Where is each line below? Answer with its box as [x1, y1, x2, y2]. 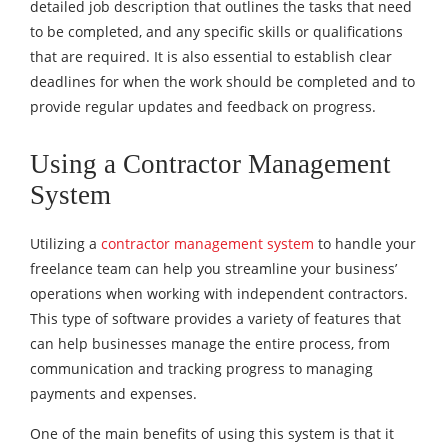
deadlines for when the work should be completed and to [30, 71, 415, 91]
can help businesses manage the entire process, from [30, 333, 390, 353]
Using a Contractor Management [30, 148, 391, 179]
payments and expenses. [30, 383, 197, 403]
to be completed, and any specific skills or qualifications [30, 21, 403, 41]
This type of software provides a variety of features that [30, 308, 401, 328]
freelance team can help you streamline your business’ [30, 258, 397, 278]
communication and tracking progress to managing [30, 358, 373, 378]
